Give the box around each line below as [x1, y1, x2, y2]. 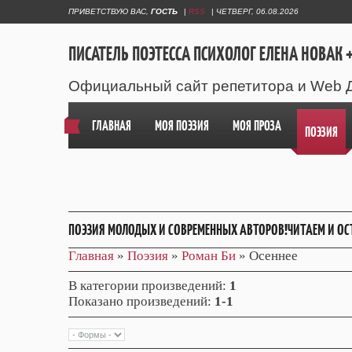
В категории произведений [68, 278, 222, 294]
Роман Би [181, 248, 236, 263]
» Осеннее [236, 248, 298, 263]
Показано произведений [68, 294, 207, 310]
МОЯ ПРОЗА [233, 117, 281, 134]
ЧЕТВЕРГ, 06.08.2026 [216, 7, 299, 16]
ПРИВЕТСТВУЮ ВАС [68, 7, 146, 16]
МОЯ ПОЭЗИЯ [155, 117, 209, 134]
